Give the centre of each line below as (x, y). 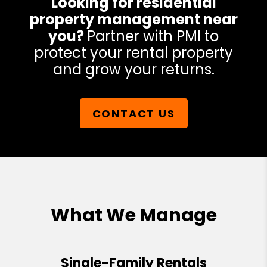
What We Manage (133, 215)
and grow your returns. (133, 70)
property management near (133, 20)
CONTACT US (133, 113)
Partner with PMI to (153, 36)
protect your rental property (133, 53)
